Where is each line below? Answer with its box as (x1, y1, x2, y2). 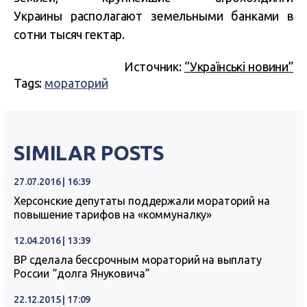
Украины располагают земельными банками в (14, 9, 293, 23)
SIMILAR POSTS (14, 141, 165, 164)
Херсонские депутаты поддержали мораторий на (14, 195, 270, 207)
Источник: (124, 60, 184, 73)
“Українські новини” (184, 60, 293, 73)
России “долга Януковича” (14, 267, 150, 280)
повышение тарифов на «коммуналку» (14, 208, 212, 221)
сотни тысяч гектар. (14, 27, 125, 41)
